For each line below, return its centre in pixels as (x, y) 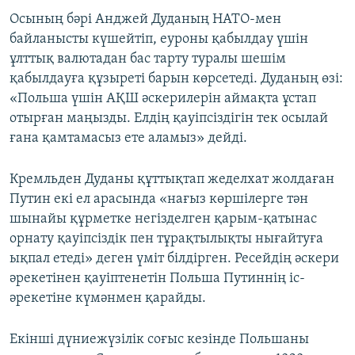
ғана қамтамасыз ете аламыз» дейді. (128, 139)
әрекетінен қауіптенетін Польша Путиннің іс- (157, 279)
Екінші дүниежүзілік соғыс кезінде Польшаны (159, 340)
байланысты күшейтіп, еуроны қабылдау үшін (159, 40)
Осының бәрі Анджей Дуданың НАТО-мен (145, 20)
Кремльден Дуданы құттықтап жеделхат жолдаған (172, 180)
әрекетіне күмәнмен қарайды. (108, 299)
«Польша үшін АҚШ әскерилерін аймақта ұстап (163, 99)
